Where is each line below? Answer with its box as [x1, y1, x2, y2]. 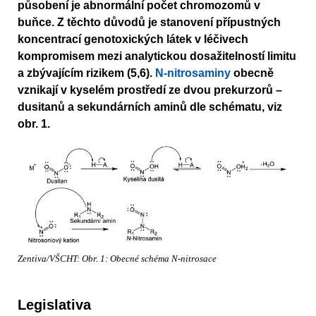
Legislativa [18, 296, 91, 312]
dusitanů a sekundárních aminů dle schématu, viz [18, 101, 282, 114]
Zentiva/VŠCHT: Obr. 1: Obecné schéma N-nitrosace [18, 254, 217, 264]
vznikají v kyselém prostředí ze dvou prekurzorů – [18, 84, 282, 97]
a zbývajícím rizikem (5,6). [18, 67, 155, 80]
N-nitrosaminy [155, 67, 231, 80]
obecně [231, 67, 274, 80]
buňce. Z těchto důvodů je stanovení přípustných [18, 16, 281, 29]
